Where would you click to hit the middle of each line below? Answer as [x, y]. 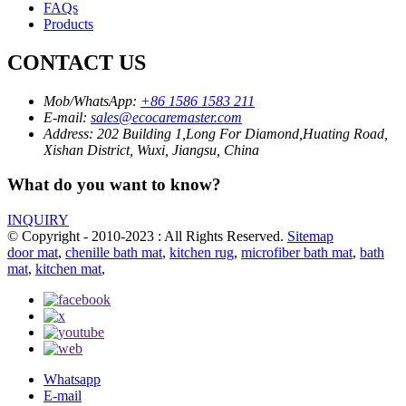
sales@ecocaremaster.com [166, 117]
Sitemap [310, 236]
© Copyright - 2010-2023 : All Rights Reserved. [147, 236]
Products [68, 24]
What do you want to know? [114, 185]
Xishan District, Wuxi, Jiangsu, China [151, 150]
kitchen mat [68, 268]
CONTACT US [77, 62]
